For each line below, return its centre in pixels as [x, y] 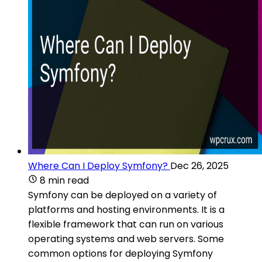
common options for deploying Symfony [120, 253]
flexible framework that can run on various [126, 224]
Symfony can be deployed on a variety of [123, 195]
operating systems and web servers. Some [126, 239]
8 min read [64, 180]
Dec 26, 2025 [199, 166]
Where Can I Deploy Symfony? [98, 166]
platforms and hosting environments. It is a [126, 209]
